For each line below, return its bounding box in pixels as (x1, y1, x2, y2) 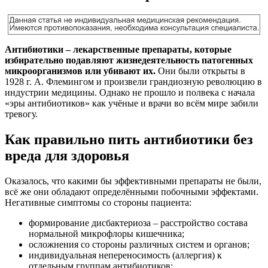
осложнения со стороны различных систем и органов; (29, 239, 249, 249)
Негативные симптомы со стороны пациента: (5, 197, 191, 208)
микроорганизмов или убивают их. (5, 66, 156, 77)
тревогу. (5, 109, 38, 120)
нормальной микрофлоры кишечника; (29, 228, 184, 239)
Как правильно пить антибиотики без (5, 132, 253, 148)
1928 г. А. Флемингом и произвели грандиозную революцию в (5, 77, 262, 87)
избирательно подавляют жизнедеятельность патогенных (5, 55, 253, 66)
